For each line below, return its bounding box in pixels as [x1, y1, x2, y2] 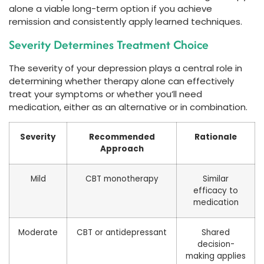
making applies [186, 250, 246, 262]
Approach [100, 143, 144, 155]
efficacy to [193, 185, 238, 197]
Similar [203, 173, 229, 185]
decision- [197, 239, 235, 250]
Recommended [88, 131, 155, 143]
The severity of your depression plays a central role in [9, 61, 242, 74]
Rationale [194, 131, 237, 143]
